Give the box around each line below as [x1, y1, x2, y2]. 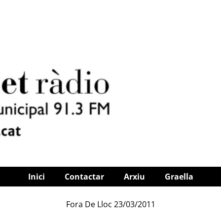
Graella [164, 171, 193, 183]
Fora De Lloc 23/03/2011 [66, 199, 155, 210]
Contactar [64, 171, 104, 183]
